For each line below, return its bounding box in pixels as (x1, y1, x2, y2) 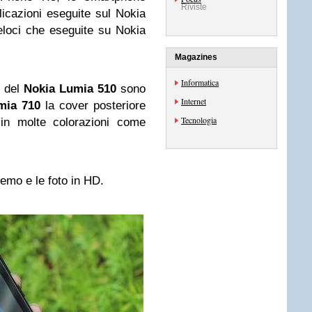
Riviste (181, 2, 207, 12)
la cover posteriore (40, 99, 146, 112)
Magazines (175, 52, 217, 62)
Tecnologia (181, 114, 217, 125)
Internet (181, 95, 206, 107)
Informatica (181, 77, 219, 88)
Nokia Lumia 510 (24, 82, 117, 95)
